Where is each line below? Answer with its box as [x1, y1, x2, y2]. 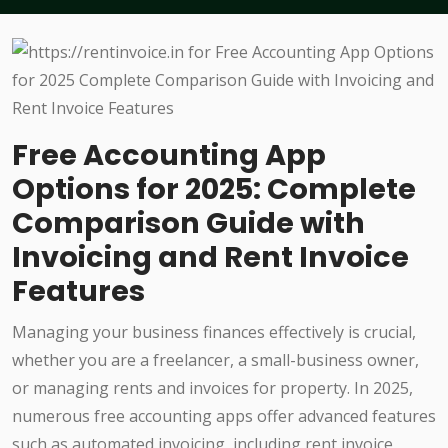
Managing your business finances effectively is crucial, [12, 321, 416, 344]
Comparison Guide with [12, 203, 365, 244]
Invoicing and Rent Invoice [12, 237, 409, 278]
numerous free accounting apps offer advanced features [12, 405, 436, 428]
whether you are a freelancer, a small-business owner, [12, 349, 419, 372]
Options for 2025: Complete [12, 169, 416, 210]
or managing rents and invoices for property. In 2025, [12, 377, 413, 400]
